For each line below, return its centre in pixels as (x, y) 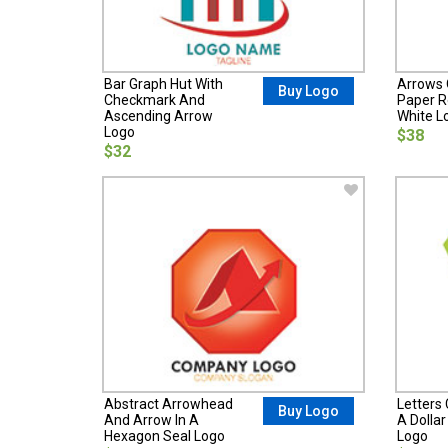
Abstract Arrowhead (168, 403)
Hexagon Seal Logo (164, 435)
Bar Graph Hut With (163, 83)
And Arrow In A (151, 419)
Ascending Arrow (158, 115)
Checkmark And (154, 99)
